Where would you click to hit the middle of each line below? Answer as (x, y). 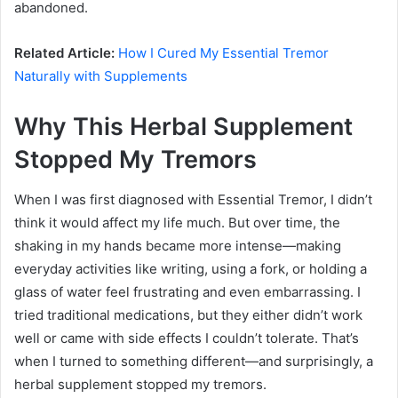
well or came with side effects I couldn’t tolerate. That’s (187, 338)
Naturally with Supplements (101, 76)
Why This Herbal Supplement (183, 127)
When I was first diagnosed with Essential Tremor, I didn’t (193, 199)
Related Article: (64, 53)
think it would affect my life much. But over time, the (177, 222)
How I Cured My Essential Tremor (223, 53)
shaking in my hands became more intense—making (178, 245)
